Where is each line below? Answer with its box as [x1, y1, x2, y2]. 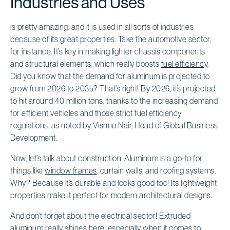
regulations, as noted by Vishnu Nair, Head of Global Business [10, 120, 218, 130]
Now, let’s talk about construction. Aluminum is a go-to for [10, 153, 203, 163]
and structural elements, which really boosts [10, 59, 161, 68]
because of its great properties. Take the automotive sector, [10, 34, 211, 44]
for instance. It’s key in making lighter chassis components [10, 46, 205, 56]
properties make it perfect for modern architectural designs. [10, 190, 212, 200]
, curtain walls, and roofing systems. [97, 165, 216, 175]
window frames [45, 165, 97, 175]
